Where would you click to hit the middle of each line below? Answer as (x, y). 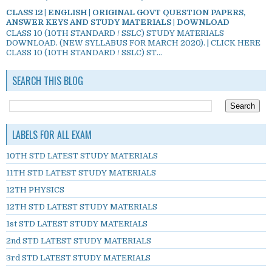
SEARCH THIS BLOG (48, 81)
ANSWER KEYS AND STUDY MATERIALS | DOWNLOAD (118, 22)
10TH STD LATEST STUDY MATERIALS (82, 156)
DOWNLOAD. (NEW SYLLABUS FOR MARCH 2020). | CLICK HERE (133, 43)
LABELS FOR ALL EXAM (52, 135)
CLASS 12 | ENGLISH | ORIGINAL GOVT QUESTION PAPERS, (126, 12)
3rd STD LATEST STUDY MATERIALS (78, 258)
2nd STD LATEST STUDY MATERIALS (79, 241)
